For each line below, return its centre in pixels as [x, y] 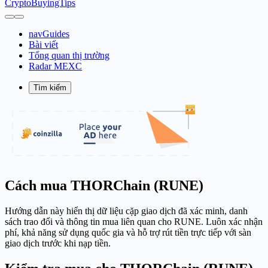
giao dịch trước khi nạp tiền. [58, 243]
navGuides [49, 34]
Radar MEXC [55, 66]
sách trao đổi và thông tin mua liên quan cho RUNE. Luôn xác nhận [134, 221]
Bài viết [43, 45]
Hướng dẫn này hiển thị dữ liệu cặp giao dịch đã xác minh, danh [126, 211]
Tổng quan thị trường [69, 55]
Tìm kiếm [50, 88]
